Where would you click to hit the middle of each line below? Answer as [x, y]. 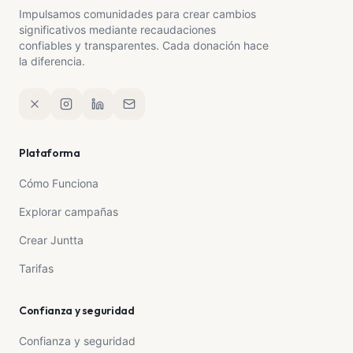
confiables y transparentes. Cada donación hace [144, 45]
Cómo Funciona [59, 183]
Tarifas [36, 268]
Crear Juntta [51, 240]
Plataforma [50, 153]
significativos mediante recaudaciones [117, 30]
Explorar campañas [69, 212]
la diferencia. [52, 61]
